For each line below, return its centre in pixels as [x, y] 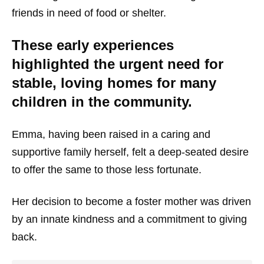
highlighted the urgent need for [118, 64]
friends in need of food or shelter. [89, 13]
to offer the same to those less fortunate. [107, 170]
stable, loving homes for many [114, 83]
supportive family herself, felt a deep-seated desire [130, 152]
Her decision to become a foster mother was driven [131, 202]
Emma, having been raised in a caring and [111, 135]
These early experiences [93, 45]
